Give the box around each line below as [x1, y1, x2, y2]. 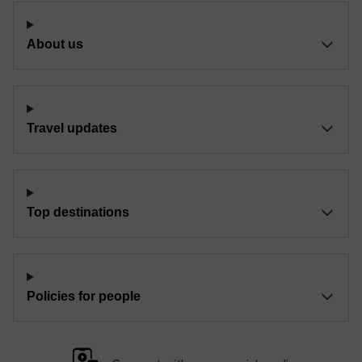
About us [27, 37, 83, 51]
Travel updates [27, 121, 117, 135]
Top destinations [27, 205, 129, 219]
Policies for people [27, 289, 141, 303]
